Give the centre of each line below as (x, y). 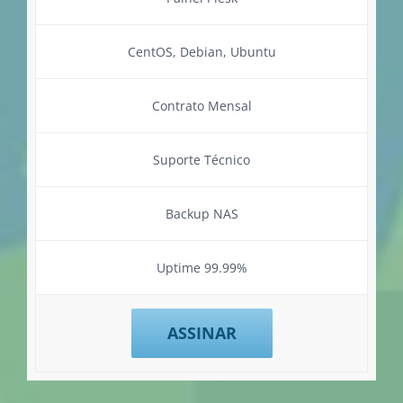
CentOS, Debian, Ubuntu (201, 51)
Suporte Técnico (201, 159)
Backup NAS (201, 213)
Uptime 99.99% (201, 267)
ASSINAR (201, 332)
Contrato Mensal (201, 105)
